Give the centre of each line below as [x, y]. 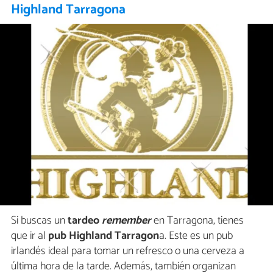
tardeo [83, 220]
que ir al [30, 236]
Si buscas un [38, 220]
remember [126, 220]
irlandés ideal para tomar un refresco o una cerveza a [128, 251]
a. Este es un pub [196, 236]
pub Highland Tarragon [104, 236]
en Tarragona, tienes [197, 220]
